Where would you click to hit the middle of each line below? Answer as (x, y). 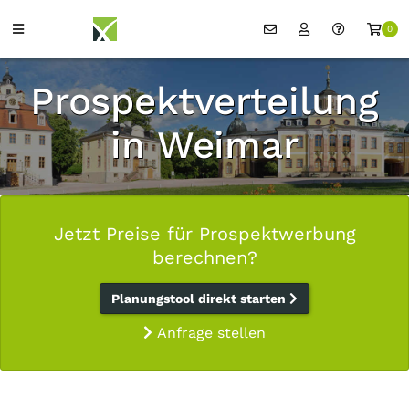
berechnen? (204, 257)
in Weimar (204, 144)
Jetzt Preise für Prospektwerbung (204, 234)
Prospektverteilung (204, 100)
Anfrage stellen (209, 333)
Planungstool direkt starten (200, 299)
